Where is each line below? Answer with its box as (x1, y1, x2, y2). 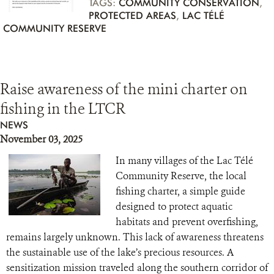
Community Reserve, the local (116, 169, 246, 182)
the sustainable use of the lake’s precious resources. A (6, 246, 234, 259)
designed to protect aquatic (116, 200, 232, 213)
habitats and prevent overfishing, (116, 215, 258, 228)
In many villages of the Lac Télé (116, 154, 253, 167)
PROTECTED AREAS (89, 10, 176, 21)
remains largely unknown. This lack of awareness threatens (6, 231, 264, 243)
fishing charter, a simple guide (116, 185, 245, 198)
